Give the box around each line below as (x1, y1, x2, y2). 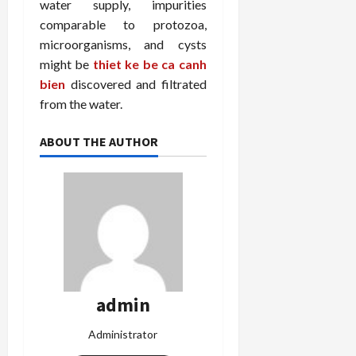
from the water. (40, 96, 122, 111)
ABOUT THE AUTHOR (40, 133, 158, 149)
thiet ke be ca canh (92, 56, 207, 72)
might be (40, 56, 93, 72)
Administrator (88, 327, 158, 341)
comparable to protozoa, (40, 17, 207, 32)
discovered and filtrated (65, 76, 207, 91)
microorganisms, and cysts (40, 37, 207, 52)
